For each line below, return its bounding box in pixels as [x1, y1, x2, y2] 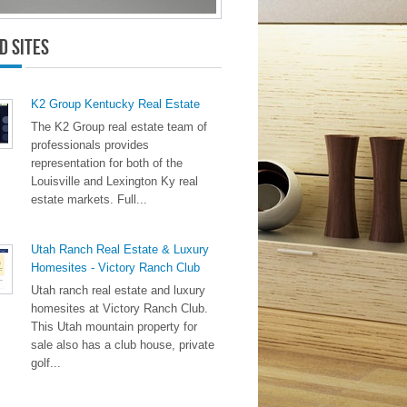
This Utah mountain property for [31, 320, 197, 333]
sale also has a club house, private [31, 338, 214, 352]
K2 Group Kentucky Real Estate [31, 97, 200, 111]
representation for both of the [31, 156, 183, 170]
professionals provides [31, 138, 149, 152]
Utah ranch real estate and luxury [31, 283, 205, 297]
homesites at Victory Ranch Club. [31, 302, 208, 315]
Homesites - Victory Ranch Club [31, 261, 200, 274]
